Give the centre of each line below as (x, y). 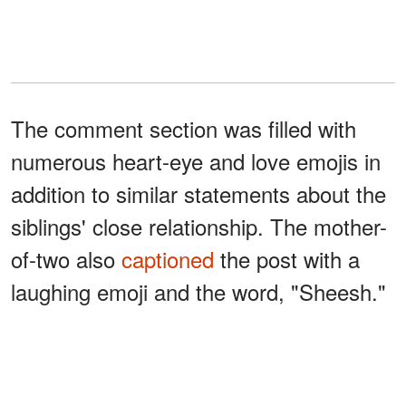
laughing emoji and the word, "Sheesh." (198, 292)
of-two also (66, 259)
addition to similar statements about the (198, 194)
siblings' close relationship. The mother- (199, 227)
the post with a (287, 259)
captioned (168, 259)
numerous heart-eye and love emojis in (196, 161)
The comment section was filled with (184, 129)
